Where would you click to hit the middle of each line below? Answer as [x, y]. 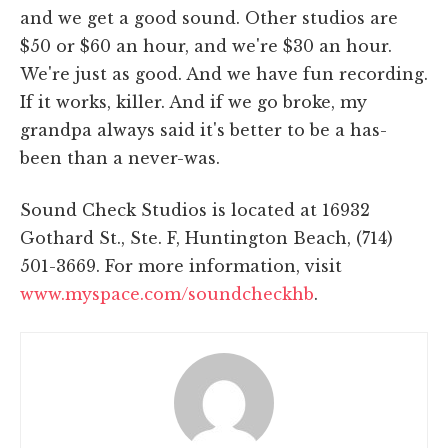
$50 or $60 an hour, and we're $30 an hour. [206, 45]
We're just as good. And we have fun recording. [224, 73]
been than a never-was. [120, 157]
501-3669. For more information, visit [181, 265]
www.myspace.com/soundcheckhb [167, 293]
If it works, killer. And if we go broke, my [193, 101]
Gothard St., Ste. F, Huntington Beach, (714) [206, 237]
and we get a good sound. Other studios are [209, 17]
